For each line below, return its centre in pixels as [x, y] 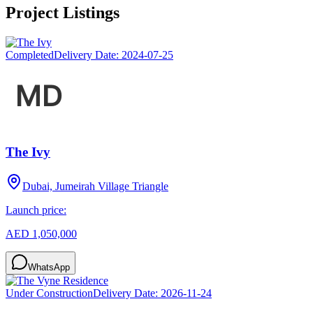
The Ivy [28, 152]
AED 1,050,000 [41, 233]
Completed [30, 55]
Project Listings [63, 13]
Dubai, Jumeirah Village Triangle [95, 186]
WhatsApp [49, 267]
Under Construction [49, 293]
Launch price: [36, 210]
